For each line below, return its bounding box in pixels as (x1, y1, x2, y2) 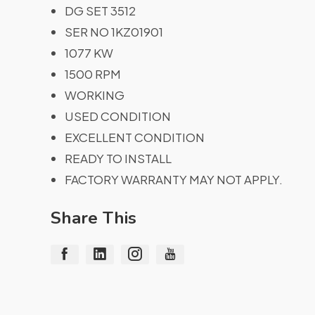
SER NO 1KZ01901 (65, 23, 163, 39)
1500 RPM (65, 65, 121, 82)
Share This (51, 206, 136, 229)
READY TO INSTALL (65, 150, 172, 166)
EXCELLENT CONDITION (65, 129, 205, 145)
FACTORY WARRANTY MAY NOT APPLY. (65, 171, 283, 187)
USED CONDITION (65, 108, 171, 124)
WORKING (65, 86, 124, 103)
